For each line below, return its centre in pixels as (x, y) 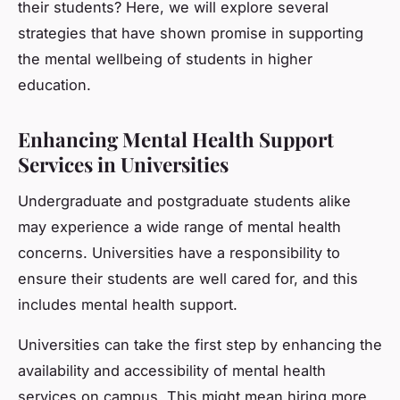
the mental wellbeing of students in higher (165, 58)
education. (54, 84)
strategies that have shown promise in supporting (191, 33)
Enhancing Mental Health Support (176, 139)
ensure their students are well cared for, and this (188, 278)
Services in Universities (123, 164)
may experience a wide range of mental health (179, 226)
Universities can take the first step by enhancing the (200, 344)
